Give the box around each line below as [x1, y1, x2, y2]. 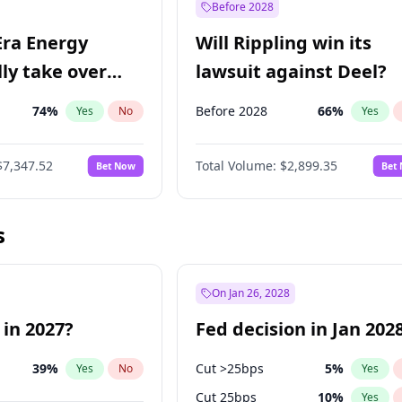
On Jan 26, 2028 [212, 285, 291, 301]
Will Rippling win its [196, 31, 372, 55]
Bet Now [96, 159, 136, 172]
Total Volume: [196, 157, 277, 174]
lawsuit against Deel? [196, 59, 388, 83]
